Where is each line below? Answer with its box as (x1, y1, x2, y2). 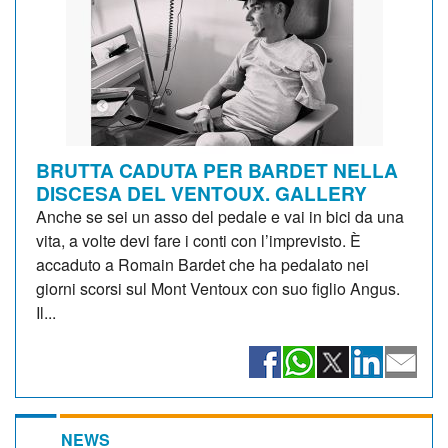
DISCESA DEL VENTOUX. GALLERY (36, 178, 367, 207)
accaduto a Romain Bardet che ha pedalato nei (36, 252, 369, 276)
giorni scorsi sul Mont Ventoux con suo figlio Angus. (36, 276, 400, 300)
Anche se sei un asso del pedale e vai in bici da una (36, 204, 404, 228)
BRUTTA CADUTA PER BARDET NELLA (36, 155, 398, 184)
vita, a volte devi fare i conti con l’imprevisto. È (36, 228, 361, 252)
